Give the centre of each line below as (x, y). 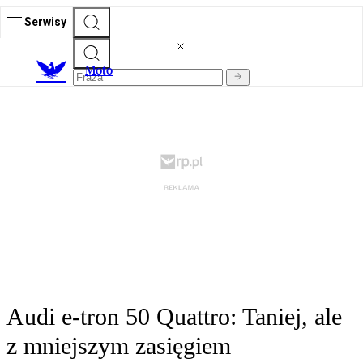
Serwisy (45, 21)
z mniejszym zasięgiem (119, 346)
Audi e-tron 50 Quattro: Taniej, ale (174, 317)
